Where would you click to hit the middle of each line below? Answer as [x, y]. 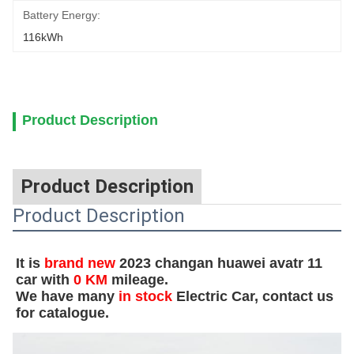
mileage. [138, 280]
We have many [67, 296]
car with [45, 280]
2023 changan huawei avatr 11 [221, 263]
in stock [145, 296]
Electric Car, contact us [253, 296]
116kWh [43, 37]
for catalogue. [62, 313]
